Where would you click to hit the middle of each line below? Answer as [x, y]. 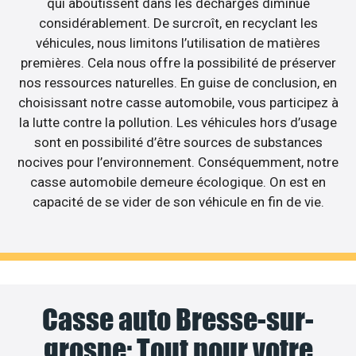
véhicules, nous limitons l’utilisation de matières [178, 43]
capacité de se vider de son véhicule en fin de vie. [178, 202]
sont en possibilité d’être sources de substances [178, 143]
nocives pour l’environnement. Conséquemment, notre [178, 163]
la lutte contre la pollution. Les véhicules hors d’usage [178, 123]
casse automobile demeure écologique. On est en [178, 182]
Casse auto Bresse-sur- [178, 319]
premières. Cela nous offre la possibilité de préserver [178, 63]
